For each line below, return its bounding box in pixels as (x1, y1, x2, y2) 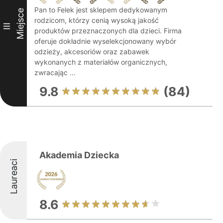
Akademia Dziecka (39, 150, 119, 160)
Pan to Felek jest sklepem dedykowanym (34, 5, 167, 14)
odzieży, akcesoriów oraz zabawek (34, 47, 149, 56)
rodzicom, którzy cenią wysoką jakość (34, 16, 159, 24)
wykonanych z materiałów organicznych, (34, 58, 167, 66)
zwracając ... (34, 68, 76, 77)
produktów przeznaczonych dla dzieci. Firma (34, 26, 182, 35)
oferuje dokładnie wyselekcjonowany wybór (34, 37, 176, 45)
